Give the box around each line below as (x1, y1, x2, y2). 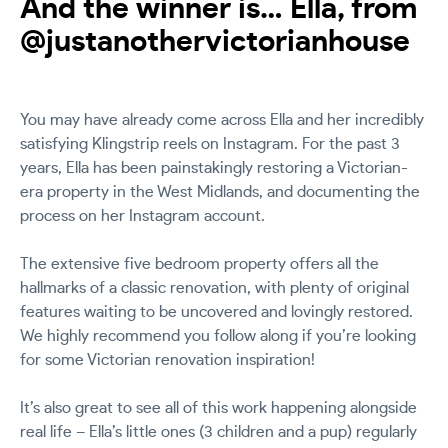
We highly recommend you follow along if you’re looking (20, 328, 416, 345)
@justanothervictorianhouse (20, 27, 410, 58)
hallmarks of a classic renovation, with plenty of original (20, 280, 409, 297)
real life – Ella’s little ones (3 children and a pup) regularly (20, 424, 417, 441)
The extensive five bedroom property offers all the (20, 256, 379, 273)
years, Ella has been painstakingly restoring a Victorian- (20, 160, 408, 177)
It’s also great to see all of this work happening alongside (20, 400, 417, 417)
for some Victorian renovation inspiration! (20, 352, 315, 369)
